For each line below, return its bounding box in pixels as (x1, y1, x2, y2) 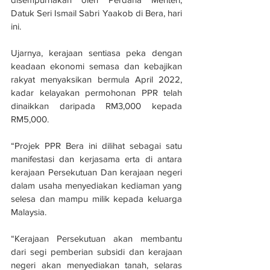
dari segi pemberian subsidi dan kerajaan (11, 246, 182, 257)
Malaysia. (11, 207, 46, 218)
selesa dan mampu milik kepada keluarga (11, 193, 182, 204)
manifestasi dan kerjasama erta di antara (11, 154, 182, 165)
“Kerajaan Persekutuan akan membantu (11, 233, 182, 244)
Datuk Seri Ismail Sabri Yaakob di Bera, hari (11, 8, 182, 19)
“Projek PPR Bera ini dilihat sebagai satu (11, 140, 182, 151)
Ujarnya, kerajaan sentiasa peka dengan (11, 48, 182, 58)
